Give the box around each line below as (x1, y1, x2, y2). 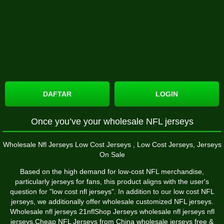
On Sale (99, 150, 125, 158)
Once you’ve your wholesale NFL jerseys (30, 116, 193, 126)
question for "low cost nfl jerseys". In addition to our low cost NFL (9, 187, 214, 195)
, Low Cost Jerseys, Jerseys (132, 140, 221, 148)
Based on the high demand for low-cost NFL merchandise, (20, 167, 204, 175)
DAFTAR (43, 89, 71, 98)
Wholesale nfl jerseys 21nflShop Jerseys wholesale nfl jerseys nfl (9, 207, 214, 215)
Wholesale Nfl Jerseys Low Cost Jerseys (2, 140, 133, 148)
